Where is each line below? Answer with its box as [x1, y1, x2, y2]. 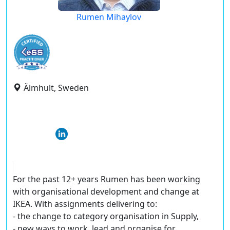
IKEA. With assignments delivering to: [13, 198, 157, 210]
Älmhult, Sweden [24, 82, 89, 93]
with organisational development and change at [13, 186, 199, 198]
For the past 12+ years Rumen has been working [13, 174, 200, 185]
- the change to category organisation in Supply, [13, 210, 199, 222]
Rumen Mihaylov [76, 11, 141, 23]
